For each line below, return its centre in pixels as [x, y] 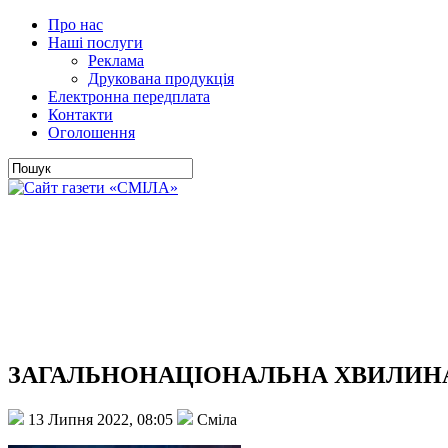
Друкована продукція [161, 78]
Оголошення [91, 132]
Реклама [116, 60]
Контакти [80, 114]
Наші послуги [95, 42]
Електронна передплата [129, 96]
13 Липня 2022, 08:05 [100, 419]
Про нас [75, 24]
